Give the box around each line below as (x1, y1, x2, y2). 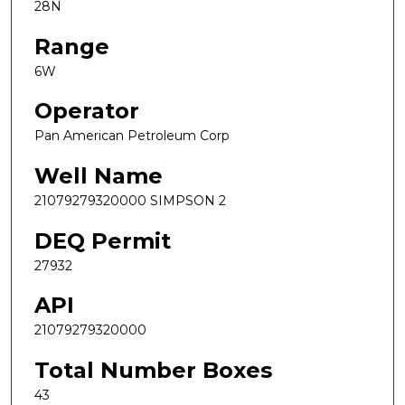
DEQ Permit (34, 227, 171, 254)
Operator (34, 98, 139, 125)
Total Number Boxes (34, 356, 272, 383)
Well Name (34, 162, 163, 189)
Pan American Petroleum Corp (34, 127, 230, 145)
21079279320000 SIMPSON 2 (34, 192, 226, 209)
